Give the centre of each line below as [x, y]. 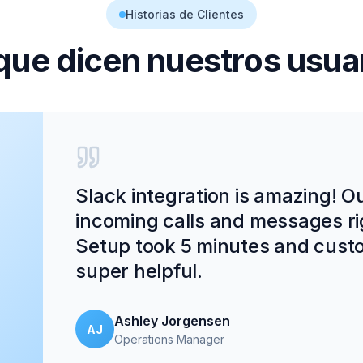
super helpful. [139, 271]
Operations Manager [170, 339]
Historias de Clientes [185, 14]
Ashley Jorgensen [173, 320]
